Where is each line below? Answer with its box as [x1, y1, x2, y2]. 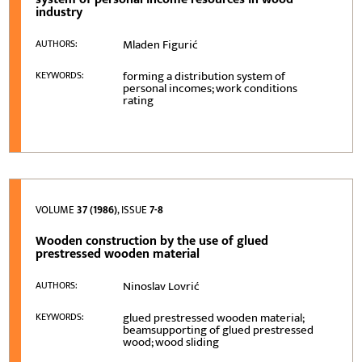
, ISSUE [117, 200, 150, 219]
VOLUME [36, 200, 78, 219]
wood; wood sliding [123, 331, 220, 352]
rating [123, 90, 154, 111]
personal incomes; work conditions [123, 78, 298, 99]
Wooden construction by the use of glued [36, 229, 269, 252]
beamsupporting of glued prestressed [123, 319, 314, 340]
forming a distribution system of [123, 65, 286, 86]
